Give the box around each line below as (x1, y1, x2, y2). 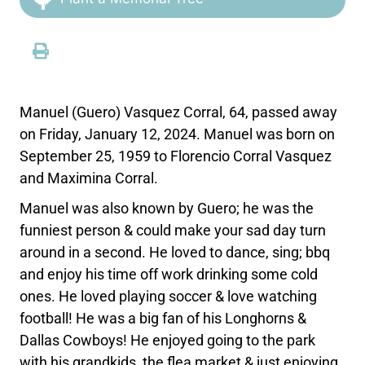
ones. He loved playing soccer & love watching (20, 288, 318, 305)
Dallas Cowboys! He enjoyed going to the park (20, 332, 316, 349)
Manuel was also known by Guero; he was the (20, 200, 314, 217)
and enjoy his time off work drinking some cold (20, 266, 319, 283)
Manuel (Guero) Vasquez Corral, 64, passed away (20, 103, 338, 121)
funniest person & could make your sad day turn (20, 222, 327, 239)
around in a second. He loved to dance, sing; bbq (20, 244, 331, 261)
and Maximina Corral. (20, 169, 159, 187)
